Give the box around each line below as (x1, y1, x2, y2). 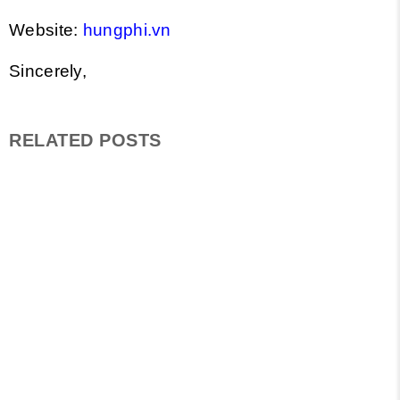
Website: (9, 21, 83, 39)
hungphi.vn (82, 21, 171, 39)
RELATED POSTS (9, 130, 162, 150)
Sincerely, (9, 62, 87, 80)
